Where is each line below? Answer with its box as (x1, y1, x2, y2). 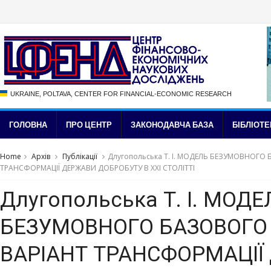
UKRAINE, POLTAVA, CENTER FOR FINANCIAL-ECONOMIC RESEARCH (10, 90, 232, 97)
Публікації (62, 151, 97, 162)
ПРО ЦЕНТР (66, 120, 112, 129)
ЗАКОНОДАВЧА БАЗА (131, 120, 214, 129)
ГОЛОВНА (9, 120, 47, 129)
